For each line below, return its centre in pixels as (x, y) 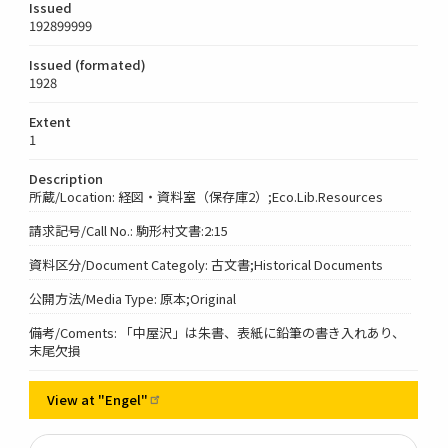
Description (66, 178)
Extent (50, 121)
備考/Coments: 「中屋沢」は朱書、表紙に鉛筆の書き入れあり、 (217, 332)
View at (73, 399)
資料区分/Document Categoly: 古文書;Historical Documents (206, 264)
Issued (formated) (88, 64)
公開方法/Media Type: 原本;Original (133, 298)
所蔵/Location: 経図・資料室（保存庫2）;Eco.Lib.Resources (206, 196)
